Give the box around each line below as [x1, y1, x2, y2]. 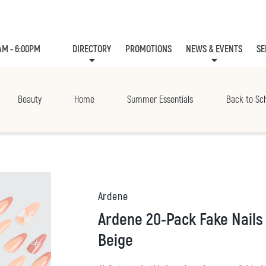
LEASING [230, 74, 258, 87]
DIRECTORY [72, 43, 112, 56]
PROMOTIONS [125, 43, 172, 56]
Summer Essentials [127, 94, 194, 106]
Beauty [17, 94, 42, 106]
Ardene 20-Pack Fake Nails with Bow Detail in [97, 210, 106, 231]
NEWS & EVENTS [186, 43, 243, 56]
